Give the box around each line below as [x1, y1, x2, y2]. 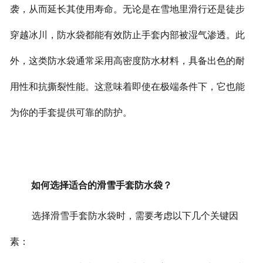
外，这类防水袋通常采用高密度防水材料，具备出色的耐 [9, 56, 245, 66]
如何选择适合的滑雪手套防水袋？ [31, 180, 172, 191]
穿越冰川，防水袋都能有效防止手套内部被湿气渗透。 [9, 30, 235, 41]
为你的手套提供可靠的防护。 [9, 107, 132, 118]
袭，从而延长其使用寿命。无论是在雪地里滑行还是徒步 [9, 4, 245, 15]
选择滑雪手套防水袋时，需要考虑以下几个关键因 [31, 211, 238, 221]
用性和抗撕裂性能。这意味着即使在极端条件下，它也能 [9, 82, 245, 92]
